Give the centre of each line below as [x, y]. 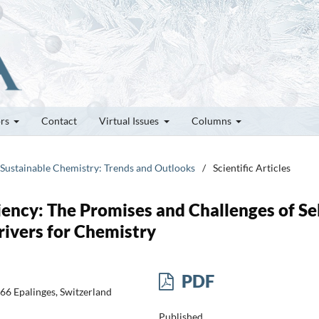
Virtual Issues [130, 120]
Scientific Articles [252, 167]
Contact [59, 120]
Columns [212, 120]
